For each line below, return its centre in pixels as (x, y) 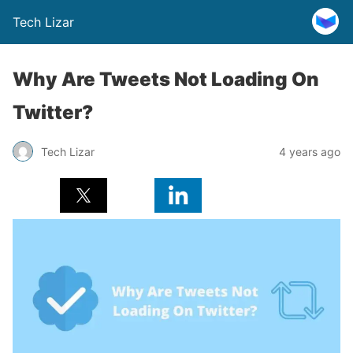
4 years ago (310, 151)
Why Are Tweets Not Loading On (166, 79)
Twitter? (53, 112)
